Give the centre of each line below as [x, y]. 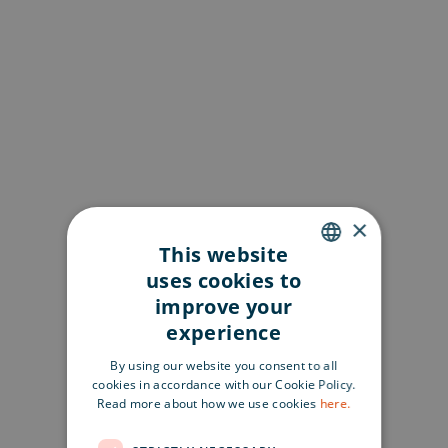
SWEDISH [327, 317]
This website [224, 254]
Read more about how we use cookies [207, 403]
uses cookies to [224, 280]
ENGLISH [326, 283]
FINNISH [324, 351]
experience [224, 332]
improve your [224, 306]
